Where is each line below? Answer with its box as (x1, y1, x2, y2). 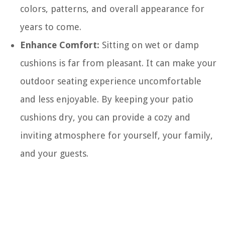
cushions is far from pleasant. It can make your (20, 57, 216, 68)
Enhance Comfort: (20, 39, 99, 50)
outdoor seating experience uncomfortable (20, 75, 201, 86)
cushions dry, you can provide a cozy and (20, 111, 190, 123)
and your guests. (20, 148, 88, 159)
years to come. (20, 21, 81, 32)
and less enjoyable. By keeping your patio (20, 93, 193, 104)
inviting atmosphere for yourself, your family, (20, 130, 213, 141)
